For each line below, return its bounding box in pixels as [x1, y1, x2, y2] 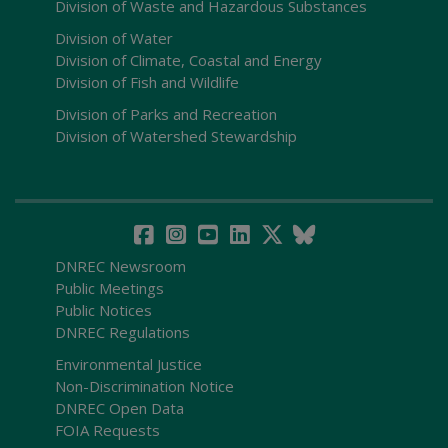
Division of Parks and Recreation [55, 104, 277, 124]
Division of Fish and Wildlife [55, 72, 239, 92]
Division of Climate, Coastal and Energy [55, 50, 322, 70]
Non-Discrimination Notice [55, 376, 234, 396]
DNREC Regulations [55, 322, 190, 342]
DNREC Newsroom [55, 256, 186, 276]
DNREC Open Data [55, 398, 184, 418]
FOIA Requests [55, 420, 160, 440]
